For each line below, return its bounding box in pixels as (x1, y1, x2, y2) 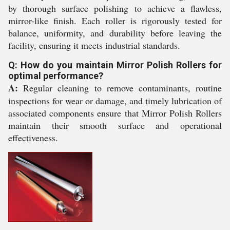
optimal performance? (8, 70, 103, 81)
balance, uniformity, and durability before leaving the (8, 27, 222, 39)
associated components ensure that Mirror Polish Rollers (8, 107, 222, 119)
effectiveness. (8, 131, 58, 144)
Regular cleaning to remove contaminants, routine (18, 82, 222, 94)
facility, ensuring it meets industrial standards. (8, 39, 180, 51)
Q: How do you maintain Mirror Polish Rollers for (8, 60, 222, 70)
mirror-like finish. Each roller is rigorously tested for (8, 14, 222, 27)
